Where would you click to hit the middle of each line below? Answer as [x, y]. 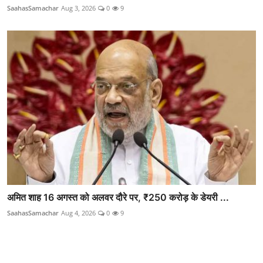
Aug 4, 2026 [78, 213]
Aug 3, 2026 [78, 8]
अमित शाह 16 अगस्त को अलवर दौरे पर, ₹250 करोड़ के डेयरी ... [118, 197]
